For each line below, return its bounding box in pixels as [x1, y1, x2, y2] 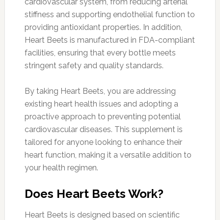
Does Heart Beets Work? [24, 186, 164, 201]
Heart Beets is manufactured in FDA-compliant [24, 35, 195, 45]
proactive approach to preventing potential [24, 111, 181, 121]
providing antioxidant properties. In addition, [24, 22, 182, 32]
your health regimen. [24, 163, 98, 172]
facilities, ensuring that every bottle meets [24, 48, 176, 57]
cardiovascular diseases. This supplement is [24, 124, 183, 134]
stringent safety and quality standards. [24, 60, 164, 70]
